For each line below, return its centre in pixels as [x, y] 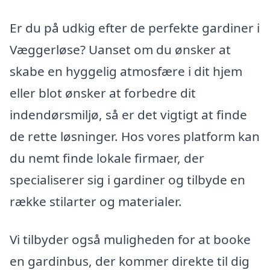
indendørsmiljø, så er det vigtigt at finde [128, 114]
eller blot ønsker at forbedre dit [103, 93]
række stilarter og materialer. [96, 201]
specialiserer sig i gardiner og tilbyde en [127, 179]
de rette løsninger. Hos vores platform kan [135, 136]
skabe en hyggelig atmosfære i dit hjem [126, 71]
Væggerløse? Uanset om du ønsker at [120, 49]
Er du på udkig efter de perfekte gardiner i [135, 27]
